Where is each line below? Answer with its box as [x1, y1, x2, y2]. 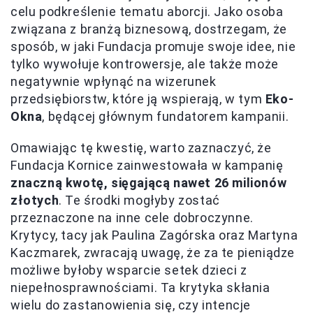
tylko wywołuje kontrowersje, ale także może [10, 57, 279, 72]
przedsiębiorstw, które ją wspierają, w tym [10, 92, 265, 107]
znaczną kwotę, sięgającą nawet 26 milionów [10, 175, 287, 191]
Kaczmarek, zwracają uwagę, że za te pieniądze [10, 245, 296, 261]
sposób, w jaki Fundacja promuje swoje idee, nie [10, 39, 296, 54]
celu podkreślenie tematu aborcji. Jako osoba [10, 4, 284, 20]
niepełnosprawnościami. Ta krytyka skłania [10, 280, 270, 296]
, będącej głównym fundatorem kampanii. [42, 109, 289, 124]
